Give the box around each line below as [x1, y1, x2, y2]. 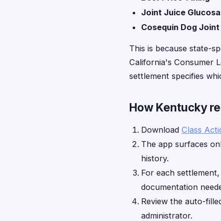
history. [141, 153, 169, 163]
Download [141, 125, 182, 135]
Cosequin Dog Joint [141, 22, 220, 32]
